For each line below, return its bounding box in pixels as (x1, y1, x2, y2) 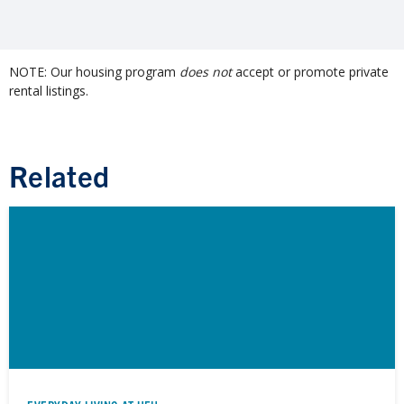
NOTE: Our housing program (9, 63, 179, 81)
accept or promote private (232, 63, 389, 81)
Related (9, 157, 110, 194)
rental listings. (9, 82, 88, 100)
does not (179, 63, 232, 81)
